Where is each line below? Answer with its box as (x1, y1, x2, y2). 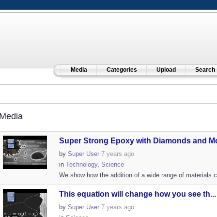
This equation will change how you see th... (59, 190, 216, 198)
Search (195, 66, 215, 73)
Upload (156, 66, 176, 73)
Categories (106, 66, 137, 73)
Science (101, 161, 124, 168)
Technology (65, 161, 97, 168)
